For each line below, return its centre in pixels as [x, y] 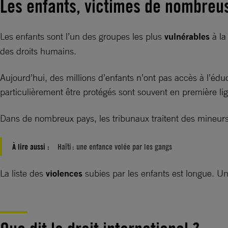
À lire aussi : [32, 147]
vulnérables [188, 36]
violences [65, 173]
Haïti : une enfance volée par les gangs [115, 147]
